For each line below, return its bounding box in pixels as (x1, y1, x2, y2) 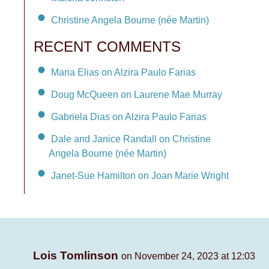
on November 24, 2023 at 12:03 (121, 251, 255, 262)
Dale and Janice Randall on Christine (51, 133, 211, 144)
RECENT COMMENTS (34, 38, 181, 55)
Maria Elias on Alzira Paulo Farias (51, 67, 196, 77)
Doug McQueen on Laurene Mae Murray (51, 89, 222, 100)
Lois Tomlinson (33, 249, 121, 262)
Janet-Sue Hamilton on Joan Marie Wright (51, 171, 229, 181)
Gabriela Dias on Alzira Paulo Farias (51, 111, 207, 122)
